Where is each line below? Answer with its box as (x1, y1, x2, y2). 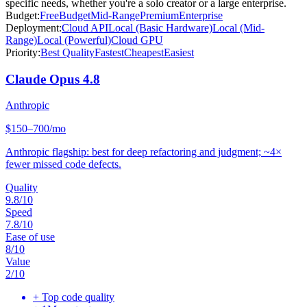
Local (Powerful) (37, 34, 111, 46)
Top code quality (42, 291, 114, 304)
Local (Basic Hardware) (108, 21, 212, 34)
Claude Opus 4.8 (5, 71, 100, 86)
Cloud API (62, 21, 108, 34)
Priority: (5, 46, 40, 58)
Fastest (95, 46, 124, 58)
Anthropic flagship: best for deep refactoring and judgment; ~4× (5, 146, 282, 158)
